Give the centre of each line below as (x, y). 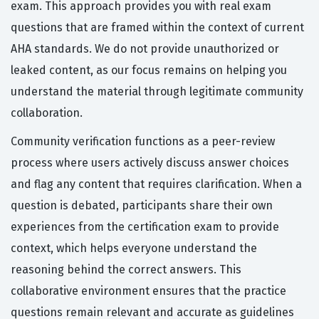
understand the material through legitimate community (157, 92)
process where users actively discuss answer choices (150, 163)
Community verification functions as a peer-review (143, 142)
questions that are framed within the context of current (157, 28)
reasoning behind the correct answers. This (126, 270)
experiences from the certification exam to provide (145, 227)
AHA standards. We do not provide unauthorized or (145, 49)
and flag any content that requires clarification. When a (156, 184)
